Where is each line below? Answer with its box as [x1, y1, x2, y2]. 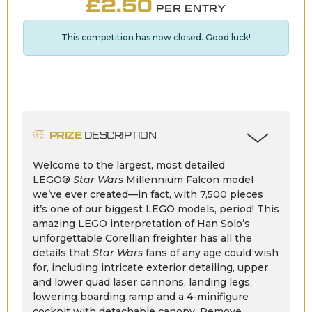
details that [33, 246, 93, 259]
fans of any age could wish [143, 246, 279, 259]
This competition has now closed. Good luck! [61, 31, 251, 42]
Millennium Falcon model [123, 173, 253, 186]
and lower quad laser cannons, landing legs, [33, 275, 252, 288]
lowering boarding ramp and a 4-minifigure [33, 290, 249, 303]
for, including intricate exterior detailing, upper [33, 260, 268, 274]
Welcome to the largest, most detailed [33, 158, 225, 171]
